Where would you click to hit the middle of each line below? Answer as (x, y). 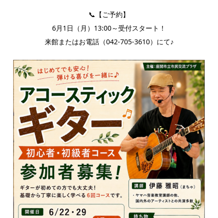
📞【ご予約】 (109, 14)
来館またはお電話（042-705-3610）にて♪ (109, 42)
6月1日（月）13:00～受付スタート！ (109, 28)
